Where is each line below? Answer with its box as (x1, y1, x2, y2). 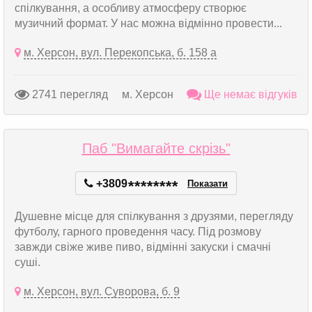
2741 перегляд (29, 88, 108, 100)
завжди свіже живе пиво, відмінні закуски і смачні (15, 241, 271, 253)
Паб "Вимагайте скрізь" (81, 141, 231, 156)
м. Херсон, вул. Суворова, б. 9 (24, 286, 180, 297)
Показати (187, 178, 228, 189)
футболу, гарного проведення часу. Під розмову (15, 226, 261, 237)
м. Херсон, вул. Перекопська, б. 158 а (24, 47, 217, 58)
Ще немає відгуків (201, 88, 297, 100)
